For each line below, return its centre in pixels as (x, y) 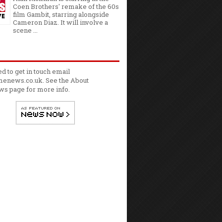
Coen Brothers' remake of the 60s (66, 6)
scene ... (25, 30)
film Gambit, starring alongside (61, 14)
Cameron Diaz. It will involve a (60, 22)
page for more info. (39, 89)
